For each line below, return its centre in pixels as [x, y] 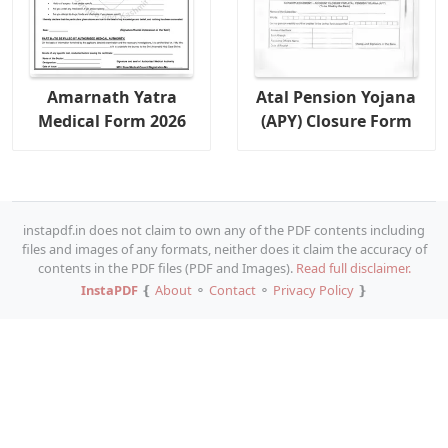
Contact [232, 289]
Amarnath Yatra [111, 97]
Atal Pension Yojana [336, 97]
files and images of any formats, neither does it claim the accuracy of [224, 248]
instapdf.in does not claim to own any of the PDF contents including [224, 229]
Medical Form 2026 [111, 121]
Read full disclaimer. [353, 267]
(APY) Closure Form [336, 121]
